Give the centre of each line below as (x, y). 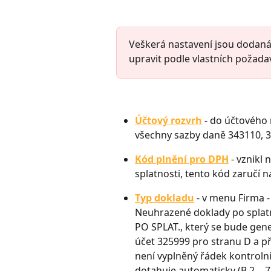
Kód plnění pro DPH (182, 159)
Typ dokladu (165, 198)
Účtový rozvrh (168, 120)
